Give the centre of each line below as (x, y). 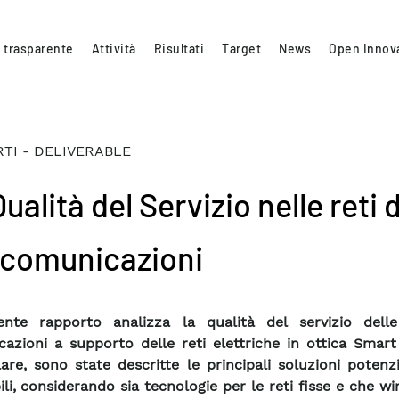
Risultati (179, 48)
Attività (114, 48)
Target (242, 48)
